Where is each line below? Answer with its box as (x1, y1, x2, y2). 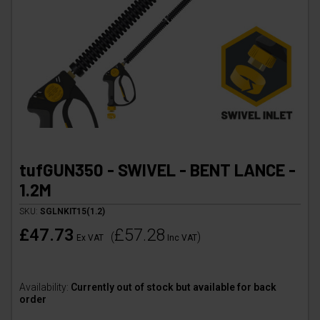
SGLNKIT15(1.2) (40, 206, 105, 216)
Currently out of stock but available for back (69, 281, 276, 293)
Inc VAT (167, 232, 197, 243)
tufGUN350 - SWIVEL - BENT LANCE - (19, 159, 296, 180)
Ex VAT (76, 232, 104, 243)
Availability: (19, 281, 69, 293)
